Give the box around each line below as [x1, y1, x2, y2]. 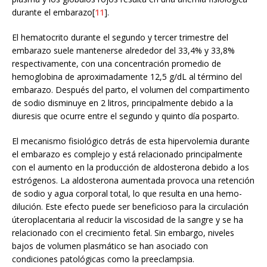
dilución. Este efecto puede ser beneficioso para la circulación [12, 200, 249, 212]
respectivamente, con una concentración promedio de [12, 57, 221, 69]
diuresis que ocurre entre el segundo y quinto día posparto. [12, 110, 239, 122]
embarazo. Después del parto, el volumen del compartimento [12, 83, 250, 95]
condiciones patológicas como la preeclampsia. [12, 253, 194, 265]
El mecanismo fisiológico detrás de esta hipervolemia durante [12, 135, 250, 147]
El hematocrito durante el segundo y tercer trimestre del [12, 31, 228, 43]
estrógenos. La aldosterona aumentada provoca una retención [12, 174, 254, 186]
